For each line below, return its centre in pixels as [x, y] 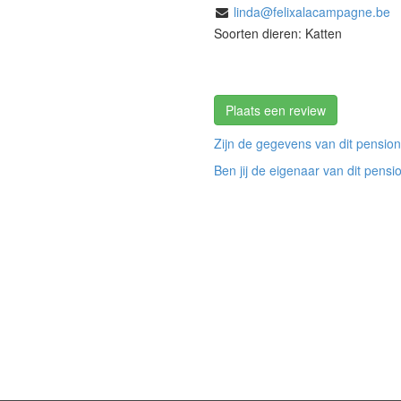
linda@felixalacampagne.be [312, 11]
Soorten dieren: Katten [278, 33]
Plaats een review [276, 110]
